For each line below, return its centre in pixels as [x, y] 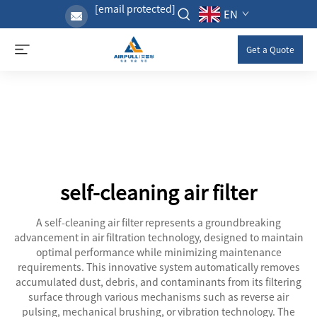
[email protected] [135, 8]
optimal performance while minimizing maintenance [158, 252]
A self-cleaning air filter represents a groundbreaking [158, 222]
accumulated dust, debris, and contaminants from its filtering [158, 282]
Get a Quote [270, 49]
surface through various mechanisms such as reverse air [158, 296]
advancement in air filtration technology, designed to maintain [158, 237]
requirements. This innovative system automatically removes [158, 267]
